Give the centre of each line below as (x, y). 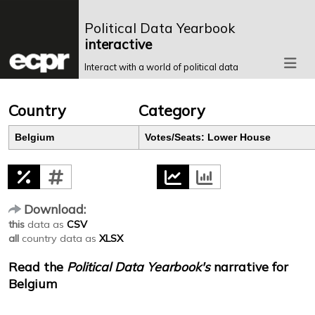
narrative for (249, 267)
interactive (118, 45)
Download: (55, 209)
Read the (38, 267)
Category (172, 110)
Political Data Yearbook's (139, 267)
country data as (59, 239)
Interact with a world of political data (161, 67)
